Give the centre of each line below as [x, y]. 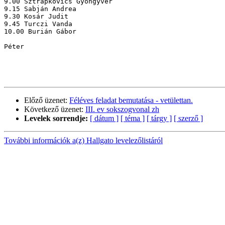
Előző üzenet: [47, 100]
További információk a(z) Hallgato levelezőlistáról [83, 141]
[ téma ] [133, 119]
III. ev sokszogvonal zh [122, 109]
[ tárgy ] [159, 119]
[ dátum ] [104, 119]
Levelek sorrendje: [56, 119]
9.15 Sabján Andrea [40, 9]
